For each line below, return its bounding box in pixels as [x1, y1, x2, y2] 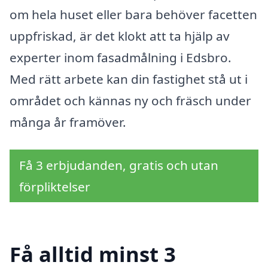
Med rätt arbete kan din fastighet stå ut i [10, 70, 248, 87]
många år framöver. [10, 113, 126, 130]
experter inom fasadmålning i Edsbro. [10, 48, 232, 66]
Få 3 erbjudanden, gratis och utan [19, 156, 218, 173]
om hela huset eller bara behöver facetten [10, 5, 257, 23]
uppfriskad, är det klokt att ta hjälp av [10, 27, 230, 44]
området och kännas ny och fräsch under [10, 92, 251, 109]
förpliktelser [19, 178, 90, 195]
